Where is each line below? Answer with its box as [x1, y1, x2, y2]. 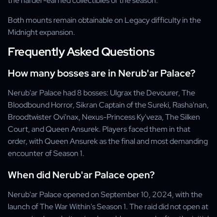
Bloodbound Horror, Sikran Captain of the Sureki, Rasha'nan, [8, 100, 209, 110]
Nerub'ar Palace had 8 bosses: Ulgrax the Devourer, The [8, 88, 195, 98]
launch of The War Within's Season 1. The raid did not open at [8, 201, 208, 212]
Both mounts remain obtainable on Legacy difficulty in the [8, 15, 201, 25]
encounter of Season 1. [8, 148, 84, 158]
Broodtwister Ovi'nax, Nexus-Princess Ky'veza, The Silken [8, 112, 200, 122]
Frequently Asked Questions [8, 44, 154, 59]
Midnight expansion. [8, 27, 75, 37]
